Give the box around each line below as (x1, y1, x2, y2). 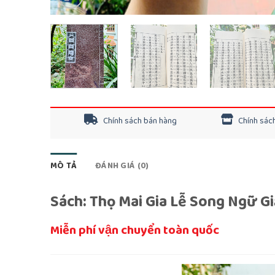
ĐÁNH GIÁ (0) (95, 159, 149, 173)
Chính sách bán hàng (101, 114, 177, 128)
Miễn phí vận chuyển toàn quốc (50, 220, 219, 241)
